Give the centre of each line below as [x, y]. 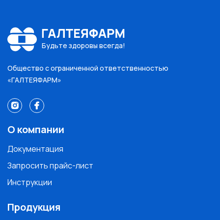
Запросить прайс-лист [50, 165]
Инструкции [30, 182]
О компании [36, 129]
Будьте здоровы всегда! [83, 46]
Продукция [34, 207]
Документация [35, 149]
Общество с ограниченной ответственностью [88, 68]
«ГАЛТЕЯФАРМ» [34, 80]
